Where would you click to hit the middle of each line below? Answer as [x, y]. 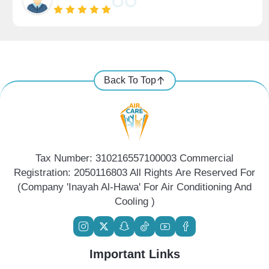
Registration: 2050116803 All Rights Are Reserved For [134, 173]
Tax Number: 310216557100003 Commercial [134, 158]
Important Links [134, 254]
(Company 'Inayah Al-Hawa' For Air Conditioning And [134, 187]
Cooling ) [134, 201]
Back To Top [130, 80]
